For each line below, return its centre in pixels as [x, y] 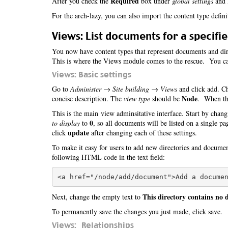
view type [137, 98]
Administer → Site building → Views [124, 89]
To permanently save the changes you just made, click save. [137, 211]
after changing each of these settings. [143, 133]
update [78, 133]
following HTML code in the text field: [108, 157]
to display [66, 123]
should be [166, 98]
